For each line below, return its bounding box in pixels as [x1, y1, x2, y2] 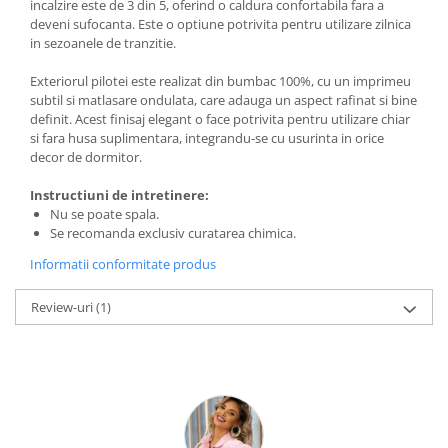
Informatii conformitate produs [30, 255, 216, 274]
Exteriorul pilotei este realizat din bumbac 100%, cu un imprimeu [30, 72, 411, 91]
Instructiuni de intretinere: [30, 186, 209, 205]
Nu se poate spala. [50, 205, 159, 224]
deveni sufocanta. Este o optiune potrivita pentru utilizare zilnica [30, 15, 411, 34]
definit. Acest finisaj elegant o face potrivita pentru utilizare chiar [30, 110, 410, 129]
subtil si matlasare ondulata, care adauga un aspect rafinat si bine [30, 91, 417, 110]
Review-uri [31, 298, 96, 317]
